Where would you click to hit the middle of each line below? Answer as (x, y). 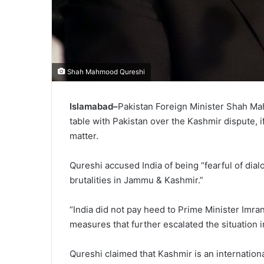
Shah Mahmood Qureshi (105, 72)
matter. (84, 136)
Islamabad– (94, 106)
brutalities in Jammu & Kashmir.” (136, 180)
